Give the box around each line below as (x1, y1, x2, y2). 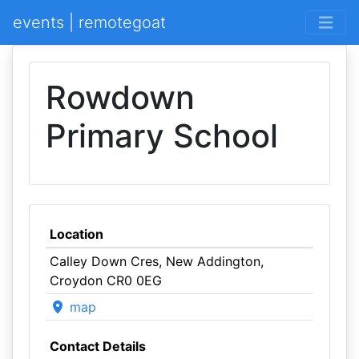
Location (49, 226, 103, 242)
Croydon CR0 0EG (49, 272, 162, 288)
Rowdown (46, 78, 195, 117)
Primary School (46, 116, 278, 155)
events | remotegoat (13, 13, 166, 32)
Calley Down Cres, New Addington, (49, 253, 264, 269)
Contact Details (49, 338, 146, 354)
